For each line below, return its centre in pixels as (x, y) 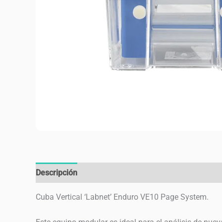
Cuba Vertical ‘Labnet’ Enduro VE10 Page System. (122, 197)
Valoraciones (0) (117, 173)
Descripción (56, 173)
